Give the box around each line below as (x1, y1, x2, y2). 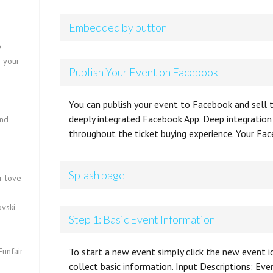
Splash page (69, 168, 126, 182)
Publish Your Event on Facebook (69, 65, 219, 79)
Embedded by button (69, 21, 168, 34)
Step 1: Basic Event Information (69, 213, 216, 226)
